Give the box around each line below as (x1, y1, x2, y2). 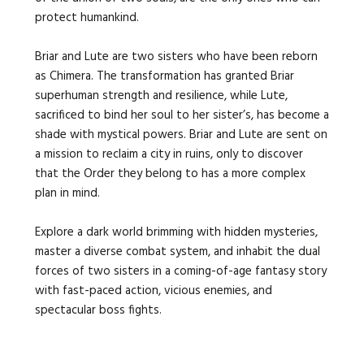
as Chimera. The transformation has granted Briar (34, 67, 294, 87)
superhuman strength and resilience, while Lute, (34, 86, 288, 106)
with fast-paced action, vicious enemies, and (34, 281, 272, 301)
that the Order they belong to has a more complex (34, 164, 305, 184)
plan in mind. (34, 184, 100, 204)
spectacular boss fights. (34, 301, 162, 321)
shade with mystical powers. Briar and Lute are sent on (34, 125, 327, 145)
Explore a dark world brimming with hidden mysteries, (34, 223, 318, 243)
